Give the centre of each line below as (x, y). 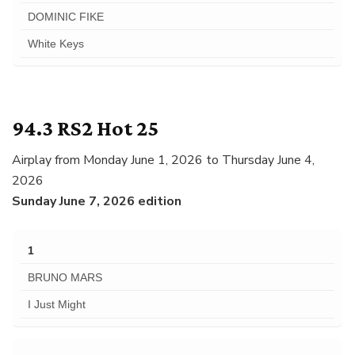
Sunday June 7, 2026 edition (97, 202)
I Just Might (56, 305)
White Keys (55, 44)
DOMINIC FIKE (65, 16)
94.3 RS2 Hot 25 (85, 128)
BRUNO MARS (65, 277)
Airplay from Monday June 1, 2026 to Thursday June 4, (163, 160)
